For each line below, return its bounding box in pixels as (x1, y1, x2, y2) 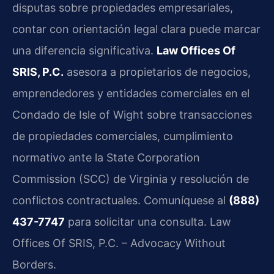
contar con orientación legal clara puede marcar (12, 23, 261, 36)
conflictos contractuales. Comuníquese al (12, 194, 229, 207)
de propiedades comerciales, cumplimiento (12, 130, 233, 143)
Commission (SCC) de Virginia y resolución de (12, 172, 249, 186)
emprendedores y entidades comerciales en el (12, 87, 250, 100)
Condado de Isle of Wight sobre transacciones (12, 108, 252, 122)
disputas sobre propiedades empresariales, (12, 1, 233, 15)
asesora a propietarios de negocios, (64, 65, 251, 79)
